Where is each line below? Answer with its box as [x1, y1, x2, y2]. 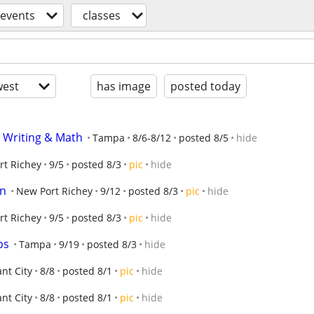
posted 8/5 [179, 131, 228, 144]
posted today [170, 78, 240, 94]
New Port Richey [16, 184, 93, 198]
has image [97, 78, 151, 94]
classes [83, 8, 121, 23]
